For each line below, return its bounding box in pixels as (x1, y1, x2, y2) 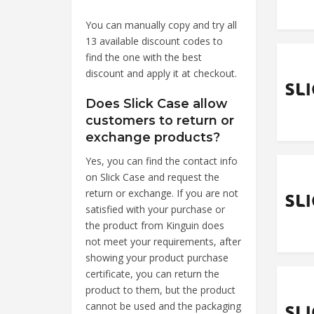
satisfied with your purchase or (86, 202, 225, 216)
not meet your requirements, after (86, 234, 241, 248)
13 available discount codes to (86, 34, 223, 48)
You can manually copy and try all (86, 18, 237, 32)
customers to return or (86, 112, 234, 128)
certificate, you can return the (86, 266, 219, 280)
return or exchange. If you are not (86, 186, 238, 200)
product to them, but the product (86, 282, 235, 296)
